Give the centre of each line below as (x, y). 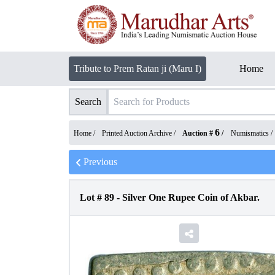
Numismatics (250, 133)
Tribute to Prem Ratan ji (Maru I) (137, 68)
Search (88, 102)
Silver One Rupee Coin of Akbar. (191, 197)
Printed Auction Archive (137, 133)
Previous (100, 162)
